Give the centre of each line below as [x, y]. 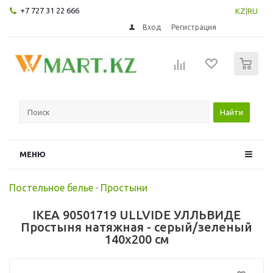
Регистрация [194, 27]
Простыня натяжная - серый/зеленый [136, 227]
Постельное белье [51, 187]
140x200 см [136, 239]
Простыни [124, 187]
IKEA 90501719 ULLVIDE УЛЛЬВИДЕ [136, 214]
